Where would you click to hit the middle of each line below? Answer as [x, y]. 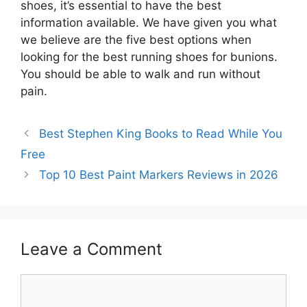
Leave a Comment [91, 249]
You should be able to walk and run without [140, 74]
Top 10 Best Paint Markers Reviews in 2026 [159, 175]
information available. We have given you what [149, 23]
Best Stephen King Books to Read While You [161, 134]
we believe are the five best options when [136, 40]
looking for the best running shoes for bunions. [149, 57]
